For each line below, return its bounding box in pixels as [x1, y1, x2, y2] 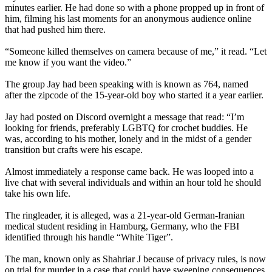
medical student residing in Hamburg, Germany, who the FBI [5, 221, 239, 232]
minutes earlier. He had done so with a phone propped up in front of [5, 2, 264, 13]
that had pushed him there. [5, 24, 106, 35]
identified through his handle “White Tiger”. [5, 232, 173, 243]
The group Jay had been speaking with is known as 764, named [5, 79, 248, 90]
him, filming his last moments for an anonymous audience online [5, 13, 251, 24]
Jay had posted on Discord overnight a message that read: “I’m [5, 112, 244, 123]
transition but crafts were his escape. [5, 144, 143, 155]
